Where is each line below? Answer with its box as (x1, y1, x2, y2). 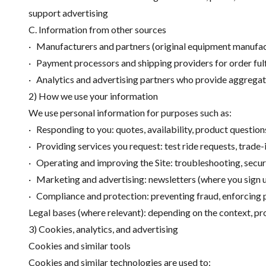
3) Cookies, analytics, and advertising (28, 223, 178, 235)
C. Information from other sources (28, 24, 166, 35)
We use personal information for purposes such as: (28, 107, 232, 118)
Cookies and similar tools (28, 240, 131, 251)
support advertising (28, 7, 108, 18)
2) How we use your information (28, 90, 158, 102)
